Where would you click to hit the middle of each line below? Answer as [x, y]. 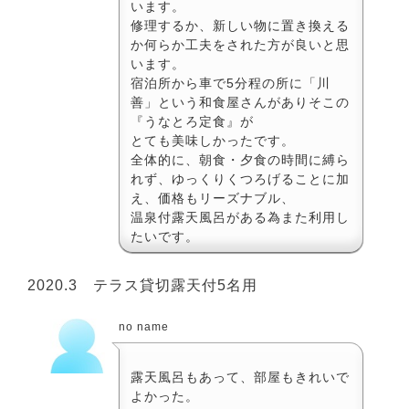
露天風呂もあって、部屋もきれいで [240, 377]
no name [144, 326]
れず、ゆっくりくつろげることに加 [240, 178]
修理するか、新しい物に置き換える [240, 25]
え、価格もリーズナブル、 [213, 198]
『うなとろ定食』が [192, 121]
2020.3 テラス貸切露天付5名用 [142, 285]
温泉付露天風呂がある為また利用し [240, 217]
